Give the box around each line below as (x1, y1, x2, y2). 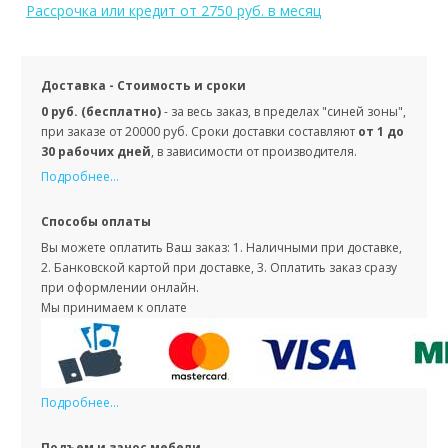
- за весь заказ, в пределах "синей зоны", (164, 103, 406, 121)
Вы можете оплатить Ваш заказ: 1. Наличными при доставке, (41, 239, 402, 257)
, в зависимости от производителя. (151, 143, 360, 161)
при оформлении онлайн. (41, 279, 199, 297)
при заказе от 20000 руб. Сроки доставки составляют (41, 123, 358, 141)
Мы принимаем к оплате (41, 299, 187, 317)
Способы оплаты (41, 213, 151, 231)
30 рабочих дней (41, 143, 151, 161)
